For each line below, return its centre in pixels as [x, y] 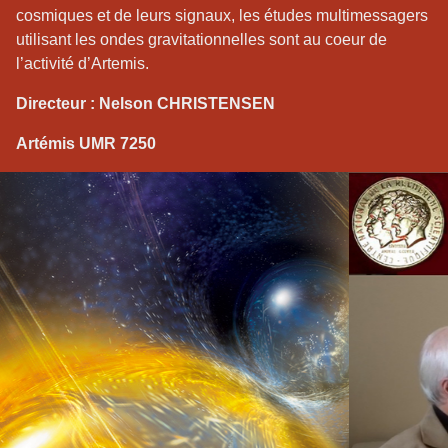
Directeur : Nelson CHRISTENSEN [145, 103]
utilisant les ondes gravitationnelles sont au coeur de [201, 39]
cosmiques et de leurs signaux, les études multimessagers [222, 15]
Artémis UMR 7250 [86, 143]
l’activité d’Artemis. [82, 63]
